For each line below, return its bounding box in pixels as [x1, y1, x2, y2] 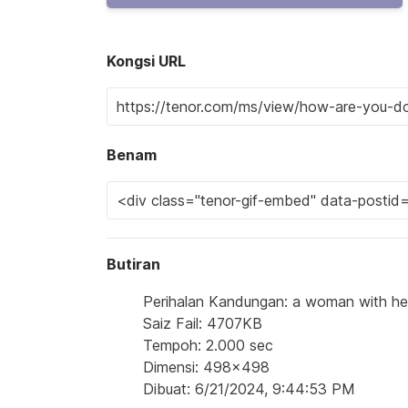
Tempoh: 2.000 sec [143, 336, 273, 354]
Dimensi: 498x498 [143, 358, 270, 376]
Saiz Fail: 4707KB [143, 314, 262, 332]
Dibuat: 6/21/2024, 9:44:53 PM [143, 380, 355, 398]
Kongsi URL [107, 52, 186, 70]
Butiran [107, 255, 160, 273]
